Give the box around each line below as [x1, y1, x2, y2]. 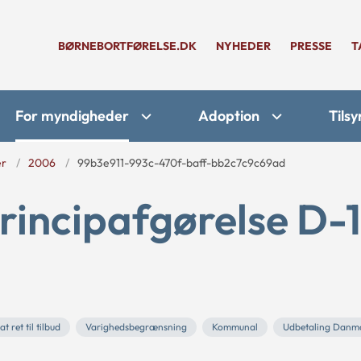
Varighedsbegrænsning [85, 321, 187, 333]
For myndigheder [15, 106, 129, 125]
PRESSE [290, 39, 332, 53]
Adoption [198, 106, 259, 125]
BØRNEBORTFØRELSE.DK [58, 39, 197, 53]
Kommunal [212, 321, 258, 333]
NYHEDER [216, 39, 271, 53]
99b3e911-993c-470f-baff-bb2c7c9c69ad [77, 156, 285, 170]
